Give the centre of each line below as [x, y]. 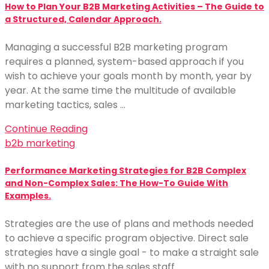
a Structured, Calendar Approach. [83, 20]
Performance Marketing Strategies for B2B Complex [125, 171]
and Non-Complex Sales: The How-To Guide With [116, 183]
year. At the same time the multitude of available [120, 90]
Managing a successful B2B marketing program [116, 47]
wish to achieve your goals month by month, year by [128, 76]
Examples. [28, 196]
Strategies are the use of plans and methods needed [129, 223]
